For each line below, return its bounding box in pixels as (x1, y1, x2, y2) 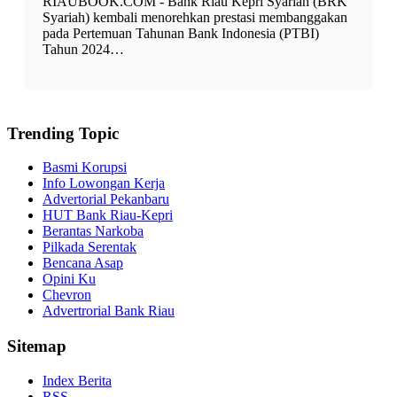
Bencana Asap (43, 255, 123, 271)
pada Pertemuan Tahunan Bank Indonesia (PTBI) (43, 25, 319, 41)
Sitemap (7, 337, 66, 356)
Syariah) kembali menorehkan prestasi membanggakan (43, 9, 347, 25)
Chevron (43, 287, 91, 303)
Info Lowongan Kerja (43, 175, 165, 191)
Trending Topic (7, 123, 119, 143)
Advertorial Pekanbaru (43, 191, 169, 207)
